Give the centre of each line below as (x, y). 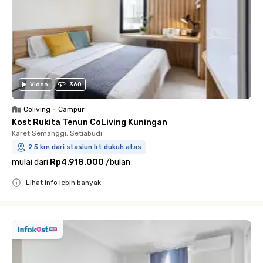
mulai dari (30, 162)
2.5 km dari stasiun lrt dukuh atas (85, 147)
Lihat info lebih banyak (63, 182)
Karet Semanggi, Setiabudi (57, 133)
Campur (71, 109)
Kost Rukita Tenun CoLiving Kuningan (90, 122)
